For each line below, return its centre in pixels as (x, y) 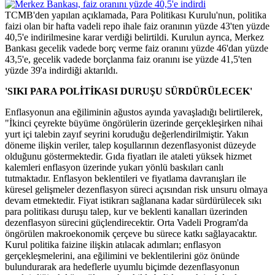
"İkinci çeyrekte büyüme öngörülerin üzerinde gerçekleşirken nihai (134, 123)
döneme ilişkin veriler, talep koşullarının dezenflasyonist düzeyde (130, 145)
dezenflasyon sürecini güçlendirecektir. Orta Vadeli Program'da (126, 222)
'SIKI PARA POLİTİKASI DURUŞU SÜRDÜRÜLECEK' (129, 91)
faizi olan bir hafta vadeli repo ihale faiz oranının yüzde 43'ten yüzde (137, 26)
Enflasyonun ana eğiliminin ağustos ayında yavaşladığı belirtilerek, (134, 112)
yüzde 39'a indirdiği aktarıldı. (61, 70)
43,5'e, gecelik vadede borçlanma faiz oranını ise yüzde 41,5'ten (128, 59)
